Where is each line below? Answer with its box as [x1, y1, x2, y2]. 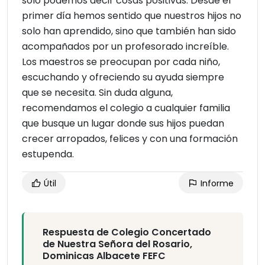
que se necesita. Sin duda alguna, [22, 86, 173, 100]
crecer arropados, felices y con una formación [22, 132, 238, 146]
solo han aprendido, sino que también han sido [22, 24, 236, 38]
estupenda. [22, 147, 74, 161]
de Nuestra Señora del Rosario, [43, 237, 192, 251]
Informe [198, 177, 234, 190]
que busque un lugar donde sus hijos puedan [22, 117, 224, 131]
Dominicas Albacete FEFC [43, 249, 166, 263]
